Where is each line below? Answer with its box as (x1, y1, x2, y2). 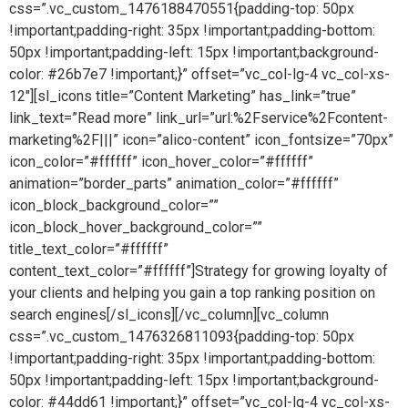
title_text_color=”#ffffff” (9, 240, 168, 258)
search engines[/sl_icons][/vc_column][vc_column (9, 306, 329, 323)
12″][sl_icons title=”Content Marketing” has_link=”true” (9, 87, 356, 105)
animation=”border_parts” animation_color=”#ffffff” (9, 175, 339, 192)
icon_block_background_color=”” (9, 197, 219, 214)
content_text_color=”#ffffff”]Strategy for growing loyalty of (9, 262, 388, 280)
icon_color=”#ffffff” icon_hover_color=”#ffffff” (9, 153, 313, 170)
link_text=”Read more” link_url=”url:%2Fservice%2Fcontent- (9, 109, 388, 127)
